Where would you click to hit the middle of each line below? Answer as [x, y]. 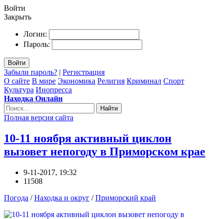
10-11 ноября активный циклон [88, 138]
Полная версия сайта [39, 118]
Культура [19, 90]
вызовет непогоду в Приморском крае [105, 151]
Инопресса [54, 90]
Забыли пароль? [31, 72]
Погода [16, 197]
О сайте [17, 81]
